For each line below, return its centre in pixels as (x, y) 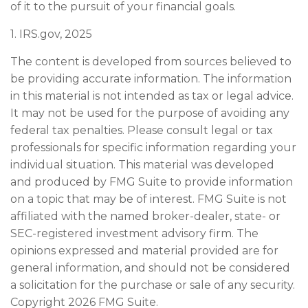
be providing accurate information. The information (151, 78)
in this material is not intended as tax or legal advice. (152, 96)
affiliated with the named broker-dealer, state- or (145, 216)
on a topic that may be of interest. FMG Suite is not (148, 199)
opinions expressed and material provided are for (144, 250)
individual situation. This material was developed (142, 164)
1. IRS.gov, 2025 (51, 34)
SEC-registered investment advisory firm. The (134, 233)
